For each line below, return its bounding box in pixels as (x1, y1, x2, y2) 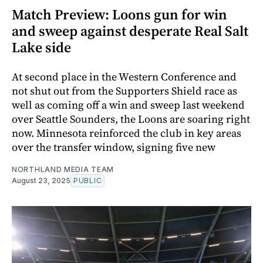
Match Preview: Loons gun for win (12, 4, 227, 24)
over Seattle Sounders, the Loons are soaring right (12, 111, 250, 126)
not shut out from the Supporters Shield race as (12, 83, 237, 98)
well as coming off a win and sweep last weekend (12, 97, 245, 112)
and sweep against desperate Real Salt (12, 21, 248, 41)
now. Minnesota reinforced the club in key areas (12, 125, 241, 140)
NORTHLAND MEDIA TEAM (12, 164, 114, 174)
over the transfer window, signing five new (12, 139, 215, 154)
